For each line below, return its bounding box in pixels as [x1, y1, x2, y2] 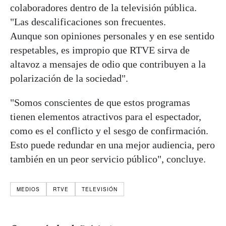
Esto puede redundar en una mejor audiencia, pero [10, 139, 215, 151]
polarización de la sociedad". [10, 73, 128, 84]
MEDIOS [17, 186, 40, 193]
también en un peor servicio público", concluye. [10, 153, 206, 165]
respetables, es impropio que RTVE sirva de [10, 44, 190, 56]
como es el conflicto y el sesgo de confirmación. [10, 125, 208, 137]
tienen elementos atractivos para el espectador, [10, 111, 201, 123]
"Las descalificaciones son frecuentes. [10, 16, 166, 28]
